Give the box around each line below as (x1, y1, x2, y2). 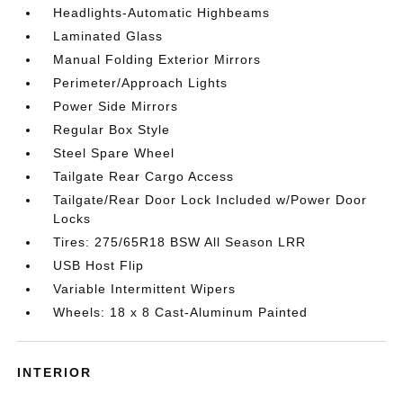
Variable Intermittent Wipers (53, 282, 237, 296)
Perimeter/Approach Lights (53, 76, 228, 90)
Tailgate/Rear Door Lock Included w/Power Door (53, 193, 368, 207)
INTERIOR (17, 365, 93, 380)
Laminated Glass (53, 29, 164, 43)
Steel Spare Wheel (53, 146, 175, 160)
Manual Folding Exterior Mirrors (53, 52, 262, 67)
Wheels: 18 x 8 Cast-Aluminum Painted (53, 305, 309, 319)
